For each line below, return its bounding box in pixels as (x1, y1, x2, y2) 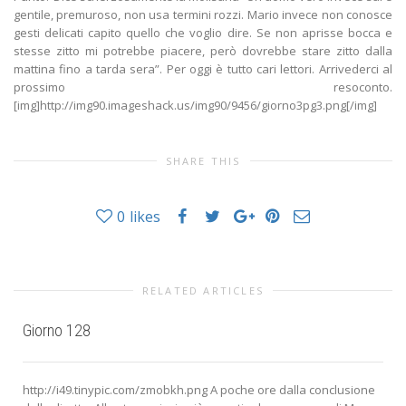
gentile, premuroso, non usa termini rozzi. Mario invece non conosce (14, 6, 392, 24)
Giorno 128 (23, 321, 91, 341)
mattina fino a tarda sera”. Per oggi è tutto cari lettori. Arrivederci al (14, 61, 392, 78)
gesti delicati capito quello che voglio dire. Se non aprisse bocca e (14, 24, 392, 42)
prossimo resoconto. (14, 79, 392, 96)
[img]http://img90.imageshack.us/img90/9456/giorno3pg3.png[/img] (14, 97, 377, 114)
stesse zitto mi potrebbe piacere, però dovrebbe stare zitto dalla (14, 43, 392, 60)
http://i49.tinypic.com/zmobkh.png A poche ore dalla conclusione (23, 382, 375, 399)
